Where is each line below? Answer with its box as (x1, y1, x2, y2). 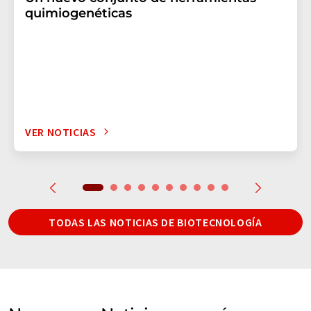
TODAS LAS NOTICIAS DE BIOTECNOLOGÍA (49, 215, 262, 229)
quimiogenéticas (25, 5, 132, 21)
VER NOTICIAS (25, 124, 96, 139)
